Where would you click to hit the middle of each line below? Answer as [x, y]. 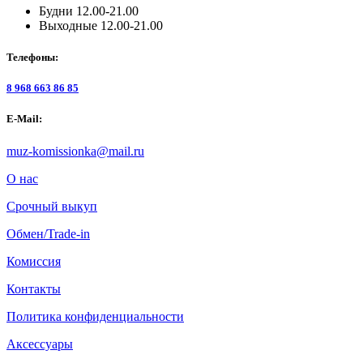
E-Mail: [24, 119]
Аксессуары [40, 344]
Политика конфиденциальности [95, 316]
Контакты [34, 288]
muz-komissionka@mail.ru [75, 151]
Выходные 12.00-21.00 [101, 25]
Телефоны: [32, 58]
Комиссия [34, 261]
